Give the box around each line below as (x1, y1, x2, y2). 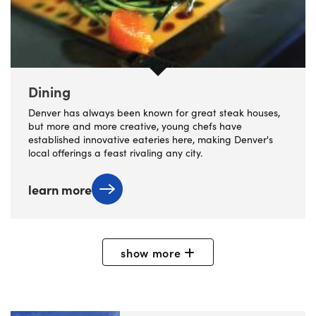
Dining (28, 82, 71, 102)
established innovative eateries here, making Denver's (28, 133, 273, 147)
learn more (28, 180, 92, 198)
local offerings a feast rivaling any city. (28, 146, 202, 160)
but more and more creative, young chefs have (28, 119, 242, 133)
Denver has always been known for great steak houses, (28, 106, 280, 120)
